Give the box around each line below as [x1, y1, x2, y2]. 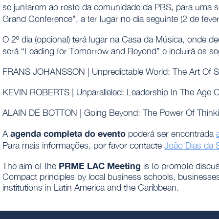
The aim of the [2, 161, 59, 172]
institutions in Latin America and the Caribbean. [2, 182, 179, 193]
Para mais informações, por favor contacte [2, 140, 165, 151]
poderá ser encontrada [126, 129, 217, 139]
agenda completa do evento [10, 128, 126, 139]
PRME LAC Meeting [59, 160, 144, 172]
